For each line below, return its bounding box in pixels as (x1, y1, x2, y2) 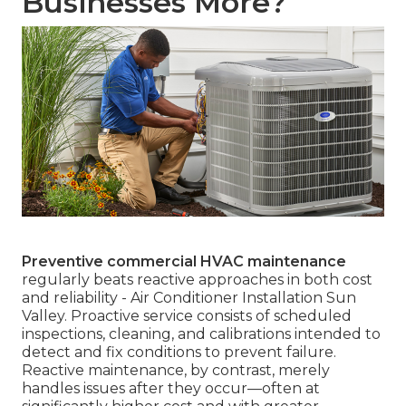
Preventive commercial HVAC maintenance (22, 253, 346, 271)
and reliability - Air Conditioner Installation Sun (22, 289, 356, 307)
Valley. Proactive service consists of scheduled (22, 307, 352, 325)
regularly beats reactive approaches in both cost (22, 271, 372, 289)
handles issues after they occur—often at (22, 380, 320, 398)
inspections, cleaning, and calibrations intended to (22, 325, 381, 343)
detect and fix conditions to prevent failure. (22, 343, 336, 362)
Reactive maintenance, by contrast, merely (22, 362, 330, 380)
